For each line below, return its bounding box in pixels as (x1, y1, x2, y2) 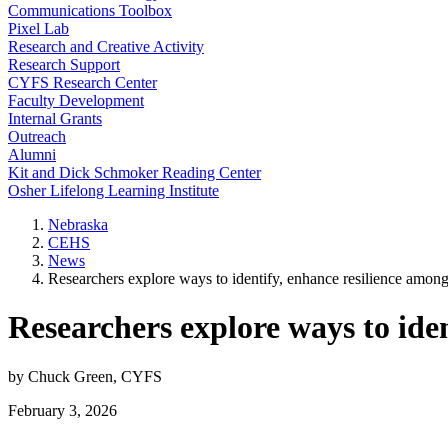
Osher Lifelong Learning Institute (8, 182, 219, 199)
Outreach (8, 128, 66, 145)
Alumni (8, 146, 56, 163)
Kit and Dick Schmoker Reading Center (8, 164, 261, 181)
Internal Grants (8, 110, 102, 127)
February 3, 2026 (8, 401, 117, 419)
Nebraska (48, 216, 108, 233)
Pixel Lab (8, 20, 69, 37)
